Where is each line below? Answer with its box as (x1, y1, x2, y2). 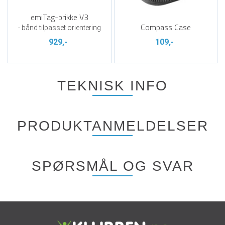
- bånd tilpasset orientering (18, 24, 101, 32)
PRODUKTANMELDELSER (17, 118, 208, 134)
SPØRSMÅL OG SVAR (31, 158, 194, 174)
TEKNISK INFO (57, 78, 168, 93)
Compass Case (140, 21, 191, 33)
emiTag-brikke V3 (30, 11, 88, 23)
